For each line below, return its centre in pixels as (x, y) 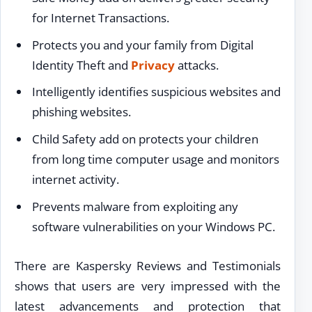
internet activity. (75, 180)
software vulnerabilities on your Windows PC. (153, 226)
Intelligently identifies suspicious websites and (156, 92)
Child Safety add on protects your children (145, 139)
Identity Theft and (81, 65)
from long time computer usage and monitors (155, 159)
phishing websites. (81, 112)
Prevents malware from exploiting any (135, 206)
